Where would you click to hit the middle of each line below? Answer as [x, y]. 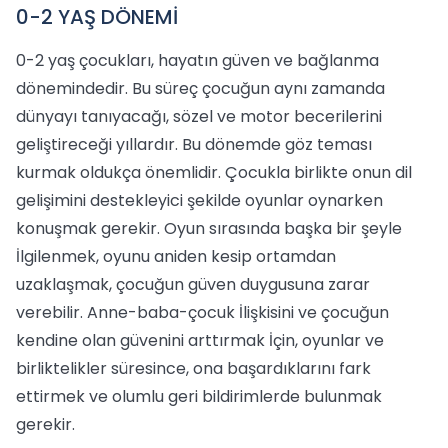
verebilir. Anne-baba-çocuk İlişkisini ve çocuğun [202, 312]
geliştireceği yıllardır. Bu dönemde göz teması [194, 144]
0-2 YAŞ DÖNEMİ [97, 17]
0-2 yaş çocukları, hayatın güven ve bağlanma [197, 60]
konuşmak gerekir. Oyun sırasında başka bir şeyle [209, 228]
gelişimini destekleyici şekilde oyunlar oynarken [199, 200]
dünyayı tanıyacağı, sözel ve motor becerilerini [199, 116]
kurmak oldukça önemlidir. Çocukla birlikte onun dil [214, 172]
